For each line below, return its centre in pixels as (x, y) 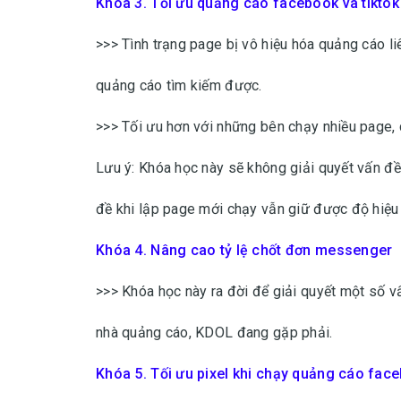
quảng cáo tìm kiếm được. (179, 85)
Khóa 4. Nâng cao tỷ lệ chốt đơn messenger (244, 250)
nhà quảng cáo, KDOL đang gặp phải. (214, 333)
